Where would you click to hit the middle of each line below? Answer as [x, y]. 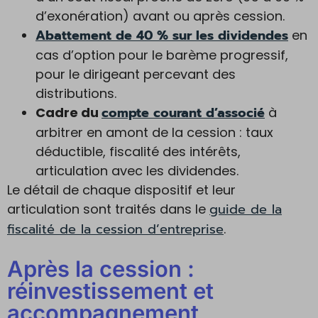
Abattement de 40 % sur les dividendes [162, 35]
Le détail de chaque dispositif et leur [121, 190]
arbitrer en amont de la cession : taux [154, 132]
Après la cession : [101, 269]
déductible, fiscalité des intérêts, [138, 152]
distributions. [76, 93]
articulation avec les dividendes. [137, 171]
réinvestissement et [110, 291]
